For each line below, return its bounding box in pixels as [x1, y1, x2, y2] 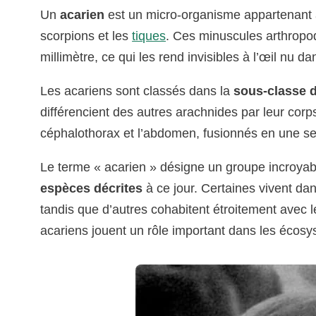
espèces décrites [40, 181, 143, 196]
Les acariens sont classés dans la [40, 84, 234, 99]
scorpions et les [40, 29, 133, 44]
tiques [132, 29, 166, 44]
